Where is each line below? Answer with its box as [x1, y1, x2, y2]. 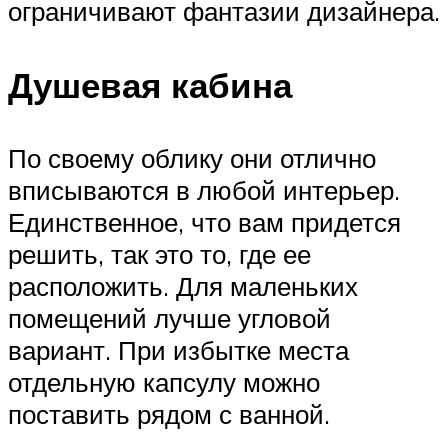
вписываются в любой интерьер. [8, 173, 400, 206]
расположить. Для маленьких [8, 269, 358, 302]
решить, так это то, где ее [8, 237, 311, 270]
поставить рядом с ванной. [8, 397, 330, 430]
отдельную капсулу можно [8, 365, 320, 398]
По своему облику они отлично [8, 141, 376, 174]
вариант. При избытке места [8, 333, 349, 366]
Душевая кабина [8, 62, 292, 107]
